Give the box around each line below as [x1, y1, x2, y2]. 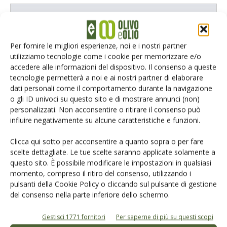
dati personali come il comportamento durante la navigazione [10, 83, 212, 93]
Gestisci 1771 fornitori [42, 212, 105, 221]
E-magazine [21, 14, 71, 28]
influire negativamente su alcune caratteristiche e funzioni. [10, 115, 200, 125]
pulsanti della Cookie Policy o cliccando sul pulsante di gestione [10, 179, 217, 189]
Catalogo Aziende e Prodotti [53, 125, 174, 138]
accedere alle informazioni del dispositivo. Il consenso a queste [10, 62, 216, 72]
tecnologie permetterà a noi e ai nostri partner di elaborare [10, 72, 203, 83]
